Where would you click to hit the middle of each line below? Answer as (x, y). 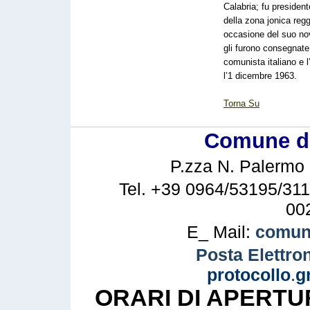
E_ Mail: (221, 232)
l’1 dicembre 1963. (260, 76)
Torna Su (241, 103)
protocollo (249, 275)
